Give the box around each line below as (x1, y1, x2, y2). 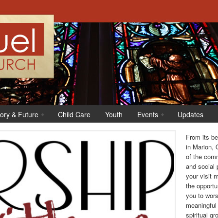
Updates (178, 109, 203, 119)
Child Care (58, 109, 91, 119)
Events (137, 109, 158, 119)
